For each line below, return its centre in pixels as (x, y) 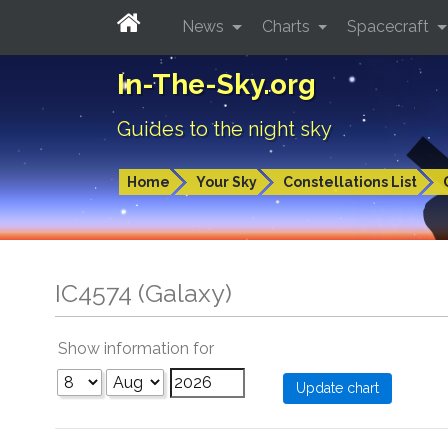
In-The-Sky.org (216, 84)
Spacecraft (390, 26)
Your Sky (226, 182)
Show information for (136, 348)
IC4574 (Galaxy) (143, 293)
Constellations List (350, 182)
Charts (287, 26)
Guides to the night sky (224, 129)
